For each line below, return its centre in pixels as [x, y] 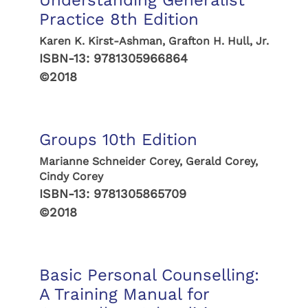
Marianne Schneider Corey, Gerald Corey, [148, 161]
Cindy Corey [71, 176]
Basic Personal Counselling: [149, 275]
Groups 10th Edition [118, 140]
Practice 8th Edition [119, 19]
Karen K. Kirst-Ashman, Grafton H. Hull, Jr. [154, 41]
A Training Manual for [124, 294]
